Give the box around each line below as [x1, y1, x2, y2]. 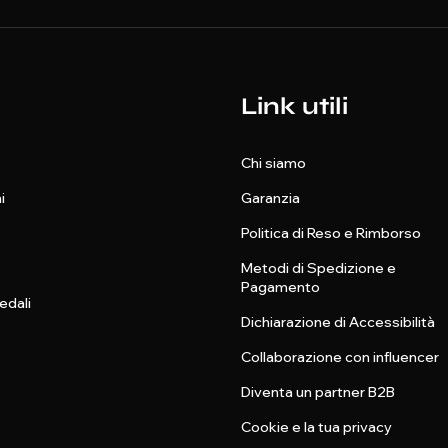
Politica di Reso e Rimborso [241, 224, 421, 242]
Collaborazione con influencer [241, 348, 439, 366]
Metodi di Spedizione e [241, 259, 396, 277]
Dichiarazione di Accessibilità [241, 313, 435, 331]
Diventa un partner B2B [241, 383, 395, 401]
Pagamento [241, 278, 320, 296]
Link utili [241, 92, 348, 121]
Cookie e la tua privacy [241, 418, 392, 436]
